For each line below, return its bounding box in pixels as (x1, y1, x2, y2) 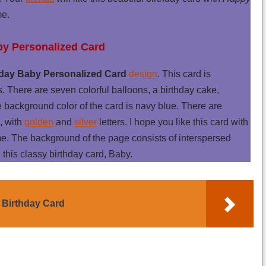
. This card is (157, 68, 211, 79)
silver (74, 116, 97, 127)
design (129, 68, 157, 79)
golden (24, 116, 53, 127)
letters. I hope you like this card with (97, 116, 248, 127)
